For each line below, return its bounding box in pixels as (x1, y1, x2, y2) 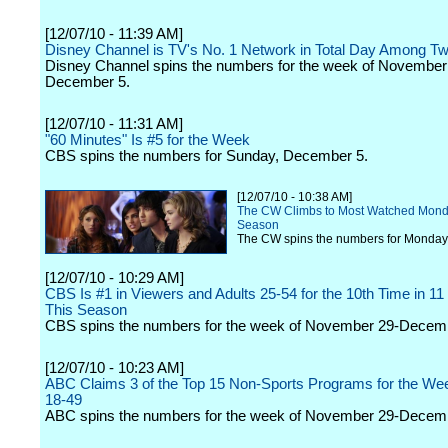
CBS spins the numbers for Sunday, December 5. (45, 148, 368, 164)
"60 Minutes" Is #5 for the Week (45, 132, 250, 148)
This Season (45, 302, 127, 318)
